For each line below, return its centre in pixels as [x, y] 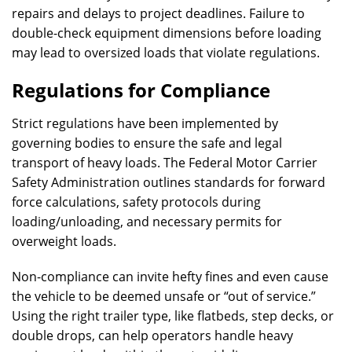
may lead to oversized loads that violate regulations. [166, 53]
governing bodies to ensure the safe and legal [147, 143]
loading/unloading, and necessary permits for [147, 222]
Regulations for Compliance [141, 90]
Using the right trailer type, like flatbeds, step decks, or [173, 316]
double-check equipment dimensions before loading [167, 33]
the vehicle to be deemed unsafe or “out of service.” [164, 296]
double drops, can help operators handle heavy [152, 335]
